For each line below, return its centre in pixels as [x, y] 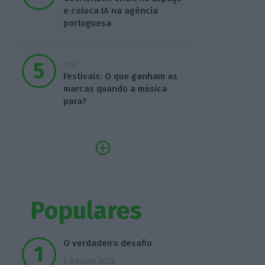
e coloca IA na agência [110, 11]
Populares [86, 211]
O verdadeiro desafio [107, 243]
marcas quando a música [115, 89]
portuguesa [87, 23]
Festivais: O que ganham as [120, 77]
